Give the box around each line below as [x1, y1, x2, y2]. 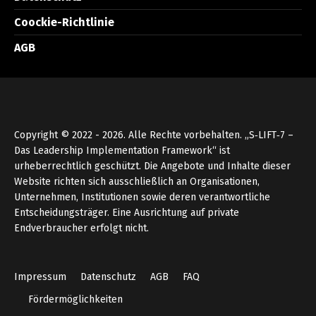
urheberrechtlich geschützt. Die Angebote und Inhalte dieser [14, 160, 291, 173]
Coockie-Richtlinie [14, 16, 114, 29]
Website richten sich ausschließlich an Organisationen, [14, 176, 260, 188]
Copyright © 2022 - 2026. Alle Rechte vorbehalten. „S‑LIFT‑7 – [14, 129, 293, 142]
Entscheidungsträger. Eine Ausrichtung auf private [14, 207, 239, 219]
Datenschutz [80, 271, 136, 284]
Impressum [14, 271, 66, 284]
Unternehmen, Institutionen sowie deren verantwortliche [14, 191, 270, 204]
